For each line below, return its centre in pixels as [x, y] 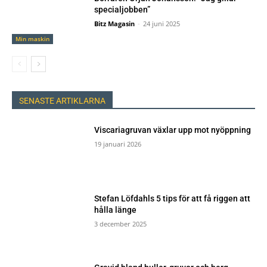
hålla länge [116, 210]
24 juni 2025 [162, 23]
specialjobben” [122, 9]
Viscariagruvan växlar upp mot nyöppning [173, 130]
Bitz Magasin [115, 23]
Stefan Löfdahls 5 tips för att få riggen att [173, 199]
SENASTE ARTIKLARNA [62, 100]
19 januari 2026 [118, 144]
